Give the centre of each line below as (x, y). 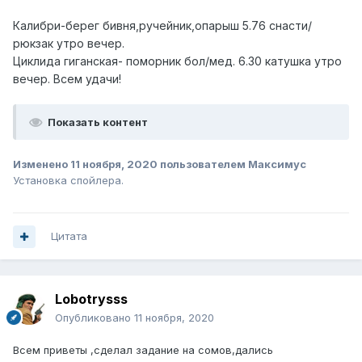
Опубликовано (95, 318)
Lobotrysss (91, 299)
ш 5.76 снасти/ (271, 26)
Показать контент (98, 122)
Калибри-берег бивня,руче (90, 26)
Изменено (42, 164)
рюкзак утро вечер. (69, 44)
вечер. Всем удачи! (67, 79)
